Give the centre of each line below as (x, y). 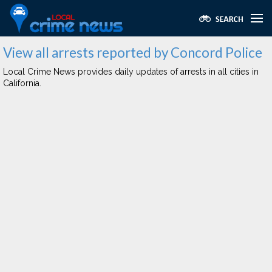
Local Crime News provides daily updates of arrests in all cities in (131, 72)
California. (22, 83)
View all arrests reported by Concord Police (133, 53)
